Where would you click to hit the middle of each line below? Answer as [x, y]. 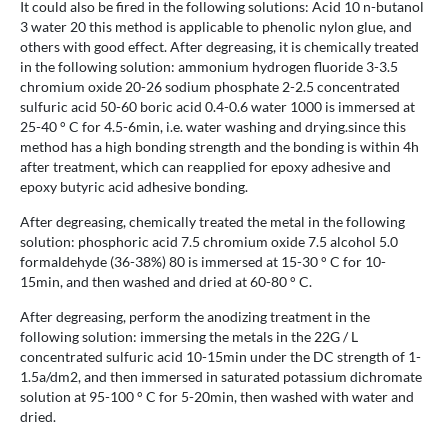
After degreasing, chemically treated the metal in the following [212, 222]
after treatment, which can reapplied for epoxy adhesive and [205, 167]
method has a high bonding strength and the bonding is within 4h [219, 147]
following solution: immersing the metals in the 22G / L [189, 337]
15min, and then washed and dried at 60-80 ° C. [166, 282]
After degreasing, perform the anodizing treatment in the [195, 317]
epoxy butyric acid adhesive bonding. [134, 187]
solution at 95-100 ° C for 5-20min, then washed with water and [217, 397]
